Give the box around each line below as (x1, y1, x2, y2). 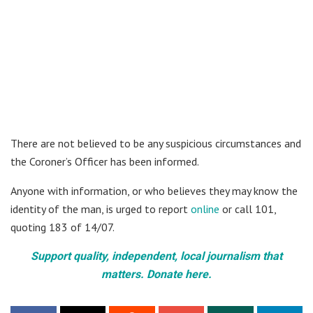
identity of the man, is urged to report (10, 201, 191, 216)
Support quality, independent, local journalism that (31, 249, 282, 263)
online (191, 201, 219, 216)
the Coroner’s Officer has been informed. (10, 154, 199, 168)
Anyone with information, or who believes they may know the (10, 183, 298, 198)
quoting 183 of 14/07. (10, 219, 115, 234)
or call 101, (219, 201, 276, 216)
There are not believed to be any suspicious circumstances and (10, 136, 301, 150)
